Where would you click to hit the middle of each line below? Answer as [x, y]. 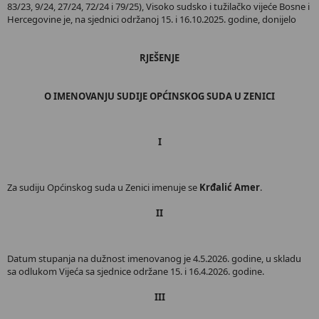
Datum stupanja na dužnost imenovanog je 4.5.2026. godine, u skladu [154, 258]
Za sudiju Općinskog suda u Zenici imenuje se [103, 187]
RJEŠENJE [159, 58]
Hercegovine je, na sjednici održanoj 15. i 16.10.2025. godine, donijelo [152, 19]
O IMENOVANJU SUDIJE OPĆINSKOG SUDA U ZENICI [159, 96]
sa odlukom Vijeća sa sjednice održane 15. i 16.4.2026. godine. [136, 271]
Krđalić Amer [230, 187]
